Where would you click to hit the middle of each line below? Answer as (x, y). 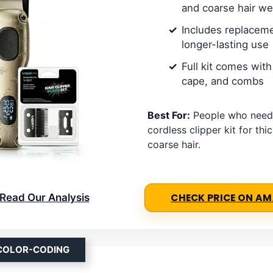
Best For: (169, 115)
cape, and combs (223, 81)
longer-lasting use (225, 45)
